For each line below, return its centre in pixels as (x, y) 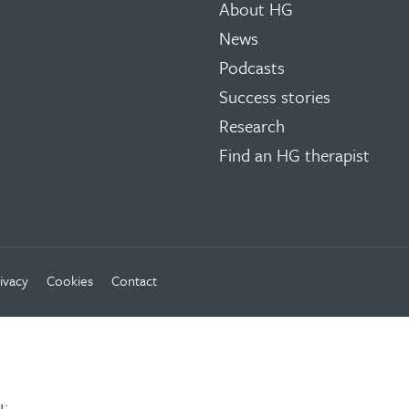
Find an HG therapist (294, 155)
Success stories (275, 96)
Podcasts (252, 67)
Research (252, 126)
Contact (134, 280)
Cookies (70, 280)
